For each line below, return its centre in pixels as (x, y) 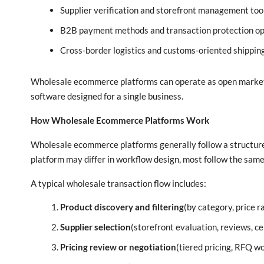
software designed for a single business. (107, 96)
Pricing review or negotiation (118, 247)
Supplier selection (95, 227)
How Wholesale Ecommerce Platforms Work (120, 120)
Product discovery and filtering (122, 207)
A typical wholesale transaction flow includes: (118, 183)
